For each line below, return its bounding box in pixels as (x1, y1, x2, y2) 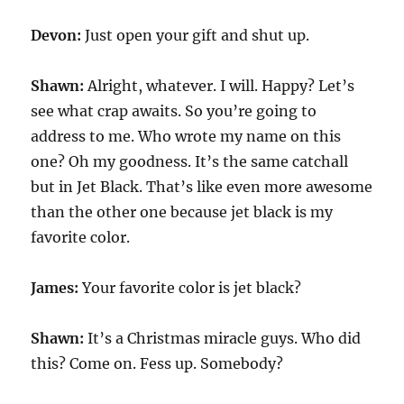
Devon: (31, 26, 86, 45)
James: (31, 279, 83, 298)
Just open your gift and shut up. (85, 26, 310, 45)
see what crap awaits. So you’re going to (31, 102, 317, 121)
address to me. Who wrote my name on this (31, 127, 342, 146)
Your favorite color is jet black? (82, 279, 302, 298)
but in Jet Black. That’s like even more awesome (31, 178, 373, 197)
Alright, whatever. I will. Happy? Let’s (87, 77, 355, 96)
